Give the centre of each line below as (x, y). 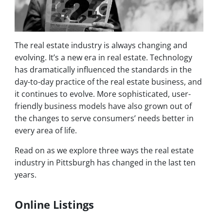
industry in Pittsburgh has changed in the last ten (105, 163)
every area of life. (47, 131)
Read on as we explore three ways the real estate (104, 151)
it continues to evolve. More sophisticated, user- (103, 94)
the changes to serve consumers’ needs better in (104, 118)
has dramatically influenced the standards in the (103, 70)
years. (27, 175)
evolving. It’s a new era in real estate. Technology (103, 58)
